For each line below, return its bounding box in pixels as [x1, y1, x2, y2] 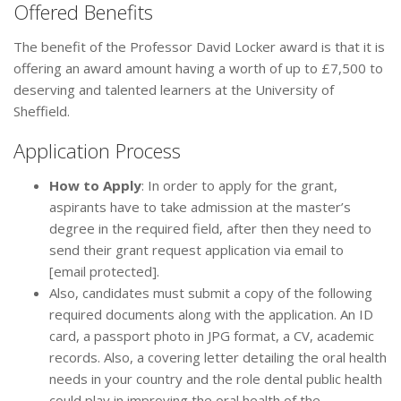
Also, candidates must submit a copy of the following [49, 284, 372, 303]
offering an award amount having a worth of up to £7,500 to [13, 59, 383, 78]
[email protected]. [49, 262, 159, 281]
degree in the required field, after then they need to [49, 219, 371, 238]
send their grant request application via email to [49, 241, 344, 260]
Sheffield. [13, 102, 70, 121]
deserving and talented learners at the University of [13, 81, 334, 99]
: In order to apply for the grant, [141, 176, 337, 195]
